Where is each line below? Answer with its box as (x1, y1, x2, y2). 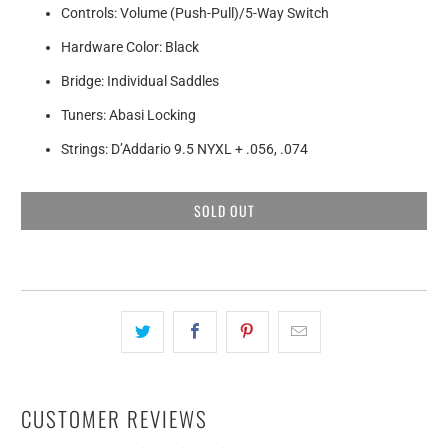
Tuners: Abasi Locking (61, 106, 197, 123)
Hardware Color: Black (61, 38, 200, 55)
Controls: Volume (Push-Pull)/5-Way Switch (61, 4, 330, 21)
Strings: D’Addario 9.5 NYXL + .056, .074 (61, 140, 309, 157)
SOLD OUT (193, 199, 255, 221)
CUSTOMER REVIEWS (20, 402, 208, 434)
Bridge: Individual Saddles (61, 72, 220, 89)
